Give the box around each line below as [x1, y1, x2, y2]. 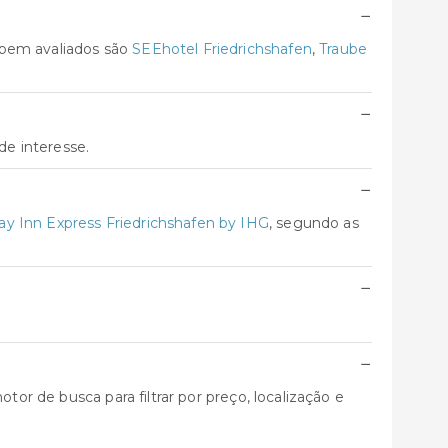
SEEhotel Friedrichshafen [132, 40, 312, 58]
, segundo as [268, 214, 359, 232]
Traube [319, 40, 368, 58]
